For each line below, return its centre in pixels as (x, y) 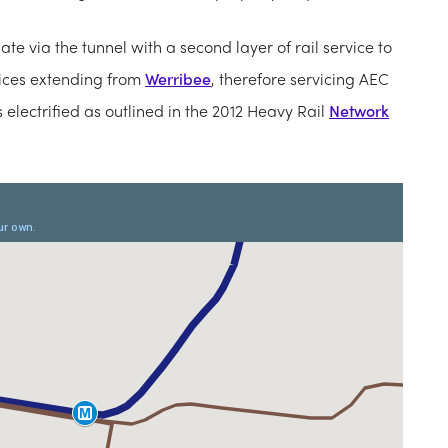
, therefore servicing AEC (300, 79)
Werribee (178, 79)
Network (359, 111)
